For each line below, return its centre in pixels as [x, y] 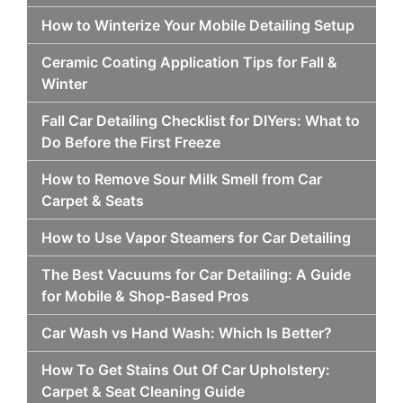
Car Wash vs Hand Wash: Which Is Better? [187, 333]
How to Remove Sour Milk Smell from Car [182, 179]
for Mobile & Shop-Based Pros [145, 296]
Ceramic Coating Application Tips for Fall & [189, 62]
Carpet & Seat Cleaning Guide [143, 391]
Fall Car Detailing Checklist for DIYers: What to [201, 121]
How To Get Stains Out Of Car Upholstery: [186, 370]
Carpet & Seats [93, 201]
